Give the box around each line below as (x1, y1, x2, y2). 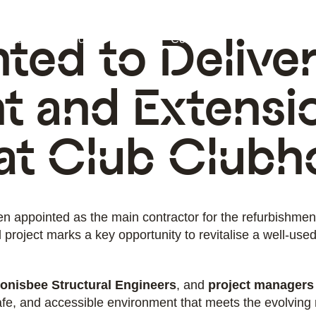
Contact (171, 33, 209, 45)
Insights (112, 33, 151, 45)
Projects (51, 33, 92, 45)
